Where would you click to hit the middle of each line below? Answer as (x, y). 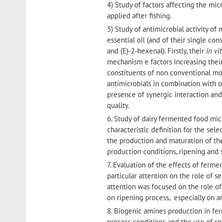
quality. (118, 106)
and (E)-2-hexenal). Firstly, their (157, 51)
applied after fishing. (139, 16)
